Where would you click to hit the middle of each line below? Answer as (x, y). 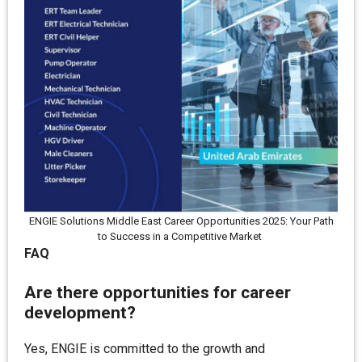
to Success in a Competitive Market (181, 236)
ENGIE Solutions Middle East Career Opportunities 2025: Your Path (181, 221)
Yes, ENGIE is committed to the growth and (145, 349)
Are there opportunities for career (158, 293)
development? (80, 313)
